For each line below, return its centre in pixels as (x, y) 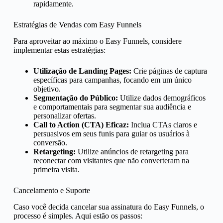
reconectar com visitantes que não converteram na (111, 160)
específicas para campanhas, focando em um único (112, 80)
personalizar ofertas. (64, 115)
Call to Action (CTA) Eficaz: (81, 124)
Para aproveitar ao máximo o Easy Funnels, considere (97, 41)
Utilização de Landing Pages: (82, 71)
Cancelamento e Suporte (52, 190)
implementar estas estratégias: (59, 50)
